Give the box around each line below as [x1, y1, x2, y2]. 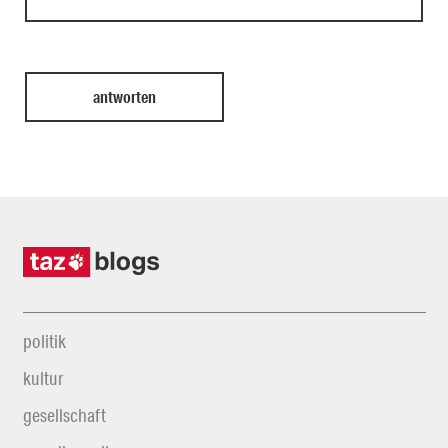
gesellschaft [22, 403, 106, 426]
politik [22, 329, 66, 352]
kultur [22, 366, 63, 389]
